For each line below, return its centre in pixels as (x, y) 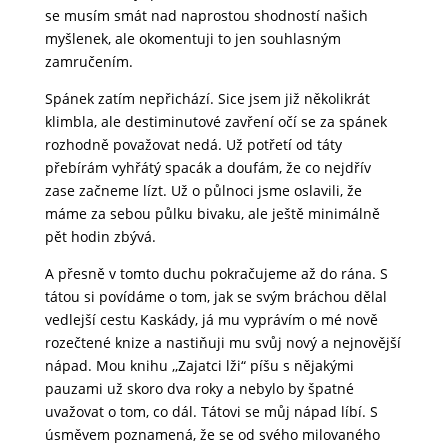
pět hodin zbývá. (100, 236)
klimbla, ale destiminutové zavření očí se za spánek (215, 121)
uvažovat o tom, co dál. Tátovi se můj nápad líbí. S (211, 411)
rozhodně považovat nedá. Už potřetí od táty (193, 144)
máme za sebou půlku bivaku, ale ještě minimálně (212, 213)
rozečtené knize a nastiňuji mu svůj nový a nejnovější (222, 342)
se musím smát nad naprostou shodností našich (206, 15)
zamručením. (88, 61)
